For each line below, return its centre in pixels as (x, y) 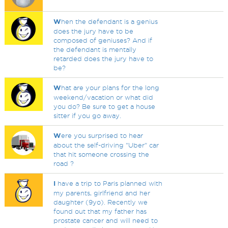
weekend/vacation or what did (104, 97)
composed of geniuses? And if (103, 40)
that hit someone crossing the (102, 154)
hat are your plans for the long (110, 88)
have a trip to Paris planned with (109, 183)
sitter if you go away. (88, 116)
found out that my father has (100, 211)
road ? (64, 163)
